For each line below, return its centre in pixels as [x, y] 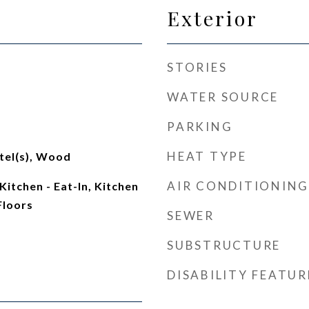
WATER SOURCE [223, 97]
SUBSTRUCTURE [224, 245]
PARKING [200, 127]
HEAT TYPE [207, 156]
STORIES [197, 67]
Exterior [212, 18]
